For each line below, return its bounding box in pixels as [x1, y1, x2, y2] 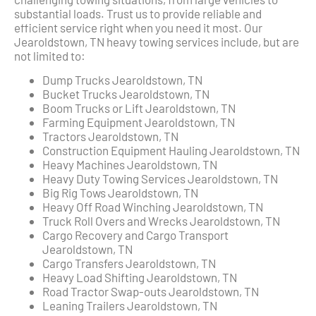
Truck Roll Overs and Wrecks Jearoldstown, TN [42, 214, 280, 229]
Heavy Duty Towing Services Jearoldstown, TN [42, 171, 278, 186]
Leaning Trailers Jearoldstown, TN [42, 298, 217, 313]
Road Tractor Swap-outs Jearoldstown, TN [42, 284, 259, 299]
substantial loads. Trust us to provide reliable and [14, 6, 262, 21]
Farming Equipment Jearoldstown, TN [42, 115, 235, 130]
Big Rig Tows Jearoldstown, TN [42, 186, 198, 200]
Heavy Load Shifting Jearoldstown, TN [42, 270, 237, 285]
